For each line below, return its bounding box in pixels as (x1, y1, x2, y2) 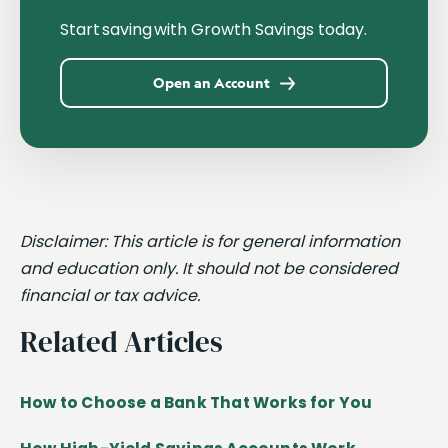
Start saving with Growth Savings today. (59, 18, 367, 42)
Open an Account (152, 74, 272, 92)
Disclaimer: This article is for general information (20, 229, 400, 253)
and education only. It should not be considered (20, 256, 398, 280)
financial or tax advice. (20, 283, 202, 307)
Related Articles (20, 321, 223, 362)
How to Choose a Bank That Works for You (20, 392, 373, 414)
